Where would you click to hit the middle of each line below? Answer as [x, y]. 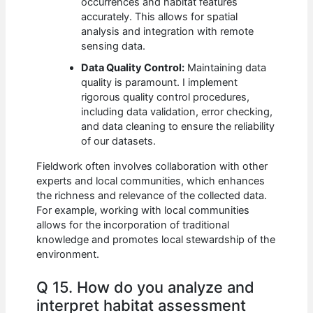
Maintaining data [226, 68]
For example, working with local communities [143, 211]
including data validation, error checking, [177, 112]
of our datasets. [119, 141]
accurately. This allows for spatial [160, 17]
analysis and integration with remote [168, 32]
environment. [68, 255]
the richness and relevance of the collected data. [152, 196]
